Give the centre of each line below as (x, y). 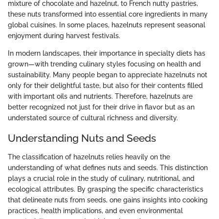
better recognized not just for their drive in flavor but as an (101, 107)
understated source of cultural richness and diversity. (93, 118)
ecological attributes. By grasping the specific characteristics (106, 189)
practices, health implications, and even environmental (95, 210)
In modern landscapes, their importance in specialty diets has (107, 54)
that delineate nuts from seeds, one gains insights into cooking (108, 200)
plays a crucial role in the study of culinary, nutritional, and (101, 178)
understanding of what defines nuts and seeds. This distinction (108, 167)
